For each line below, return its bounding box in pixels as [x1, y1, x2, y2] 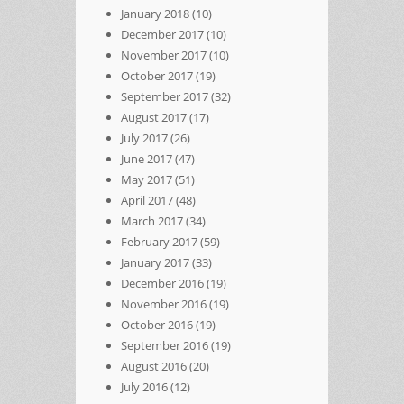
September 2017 [121, 87, 208, 105]
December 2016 [121, 274, 204, 291]
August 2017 [121, 108, 187, 125]
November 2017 [121, 46, 207, 63]
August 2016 [121, 357, 187, 374]
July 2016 [121, 378, 168, 395]
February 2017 [121, 233, 197, 250]
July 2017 [121, 129, 168, 146]
